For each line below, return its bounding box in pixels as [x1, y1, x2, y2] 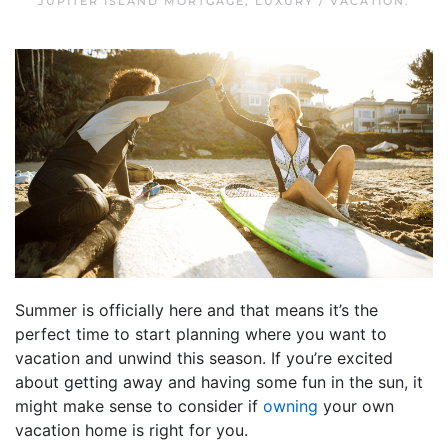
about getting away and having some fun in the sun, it [15, 371, 423, 392]
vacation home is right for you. [15, 419, 248, 440]
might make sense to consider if [15, 395, 263, 416]
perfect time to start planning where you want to [15, 323, 387, 344]
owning [263, 395, 318, 416]
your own [318, 395, 394, 416]
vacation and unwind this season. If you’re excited [15, 347, 393, 368]
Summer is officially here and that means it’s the [15, 299, 378, 320]
